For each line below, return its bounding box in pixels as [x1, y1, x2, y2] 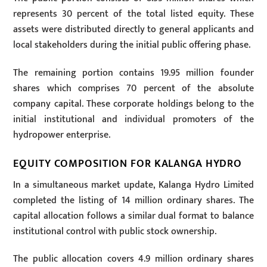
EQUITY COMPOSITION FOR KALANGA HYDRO [13, 154, 243, 172]
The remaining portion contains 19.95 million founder [13, 64, 254, 81]
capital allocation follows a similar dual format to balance [13, 207, 254, 224]
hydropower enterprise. [13, 126, 111, 143]
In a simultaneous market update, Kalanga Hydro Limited [13, 176, 254, 193]
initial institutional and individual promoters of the [13, 111, 254, 128]
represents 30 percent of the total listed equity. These [13, 6, 254, 23]
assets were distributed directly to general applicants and [13, 21, 254, 38]
